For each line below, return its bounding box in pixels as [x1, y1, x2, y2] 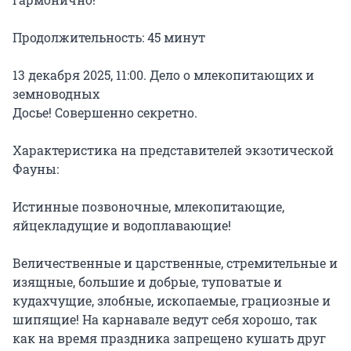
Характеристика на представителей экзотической [13, 142, 334, 159]
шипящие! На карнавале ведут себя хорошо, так [13, 311, 317, 328]
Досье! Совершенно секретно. [13, 104, 197, 121]
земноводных [13, 85, 100, 103]
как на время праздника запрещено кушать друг [13, 330, 326, 347]
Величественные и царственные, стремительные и [13, 255, 338, 272]
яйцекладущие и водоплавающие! [13, 217, 231, 234]
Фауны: [13, 161, 59, 178]
